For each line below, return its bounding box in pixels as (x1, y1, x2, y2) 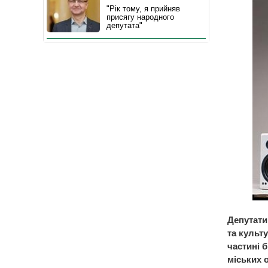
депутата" (106, 21, 142, 30)
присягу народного (106, 13, 174, 22)
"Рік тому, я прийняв (106, 4, 180, 13)
